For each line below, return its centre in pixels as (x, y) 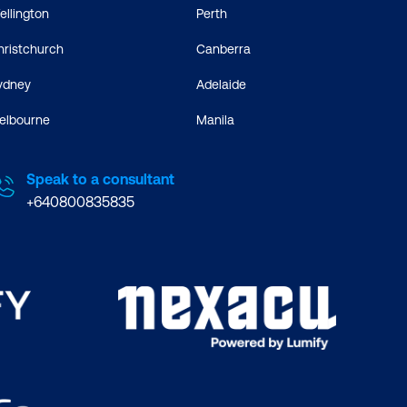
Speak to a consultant (100, 179)
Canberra (223, 50)
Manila (215, 120)
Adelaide (221, 85)
